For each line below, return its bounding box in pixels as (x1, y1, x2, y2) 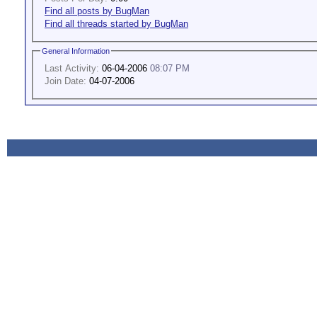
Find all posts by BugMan (45, 5, 149, 16)
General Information (42, 46, 110, 55)
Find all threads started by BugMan (45, 18, 188, 29)
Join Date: (45, 75, 86, 86)
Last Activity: (45, 62, 99, 74)
